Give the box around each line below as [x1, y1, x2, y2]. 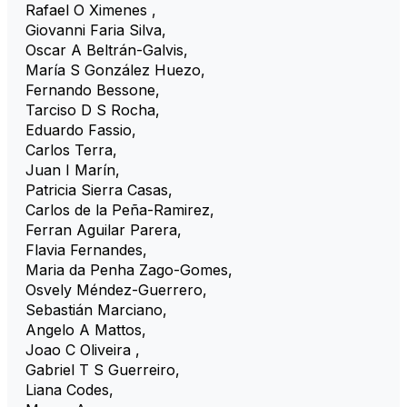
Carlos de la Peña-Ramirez [25, 200, 210, 219]
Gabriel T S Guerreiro [25, 360, 175, 379]
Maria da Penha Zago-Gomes [25, 260, 228, 279]
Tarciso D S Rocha [25, 100, 155, 119]
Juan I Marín [25, 160, 115, 179]
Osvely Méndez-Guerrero [25, 280, 203, 299]
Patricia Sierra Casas [25, 180, 168, 199]
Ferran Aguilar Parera [25, 220, 177, 239]
